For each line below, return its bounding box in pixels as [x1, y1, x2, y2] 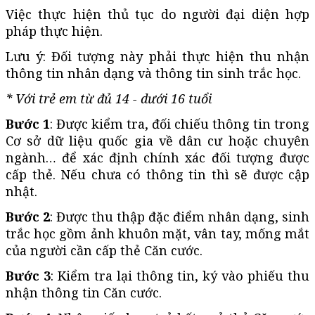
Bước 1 [6, 115, 50, 132]
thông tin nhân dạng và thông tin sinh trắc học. [6, 64, 301, 82]
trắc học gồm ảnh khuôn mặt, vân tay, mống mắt [6, 224, 309, 242]
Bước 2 [6, 207, 50, 225]
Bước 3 [6, 266, 51, 284]
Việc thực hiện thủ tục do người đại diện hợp [6, 5, 309, 22]
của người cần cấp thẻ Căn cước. [6, 241, 202, 259]
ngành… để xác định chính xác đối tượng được [6, 148, 309, 166]
